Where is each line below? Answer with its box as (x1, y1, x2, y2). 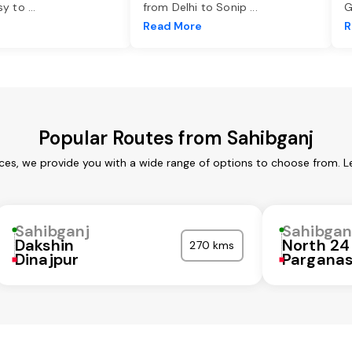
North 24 (282, 235, 350, 256)
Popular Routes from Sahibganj (38, 126, 313, 151)
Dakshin (15, 235, 75, 256)
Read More (143, 19, 202, 34)
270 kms (189, 238, 235, 253)
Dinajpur (15, 249, 79, 270)
